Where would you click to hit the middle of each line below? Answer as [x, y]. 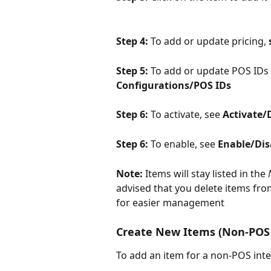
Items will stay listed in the [207, 173]
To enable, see [184, 144]
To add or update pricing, [210, 41]
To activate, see [187, 115]
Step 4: [133, 41]
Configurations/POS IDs [174, 85]
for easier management [170, 202]
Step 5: [133, 70]
